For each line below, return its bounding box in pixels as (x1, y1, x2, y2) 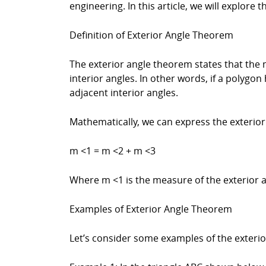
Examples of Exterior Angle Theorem (69, 202, 232, 216)
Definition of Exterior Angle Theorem (69, 28, 233, 42)
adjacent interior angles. (69, 86, 178, 99)
